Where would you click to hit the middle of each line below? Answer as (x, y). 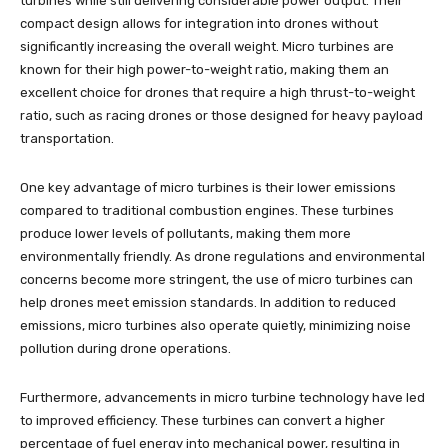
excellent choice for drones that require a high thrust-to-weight (217, 92)
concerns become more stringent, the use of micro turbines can (216, 279)
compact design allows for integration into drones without (199, 23)
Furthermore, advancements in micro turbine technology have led (222, 397)
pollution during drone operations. (125, 348)
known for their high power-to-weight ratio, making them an (204, 69)
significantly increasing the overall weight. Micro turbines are (207, 46)
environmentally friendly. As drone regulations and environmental (222, 256)
